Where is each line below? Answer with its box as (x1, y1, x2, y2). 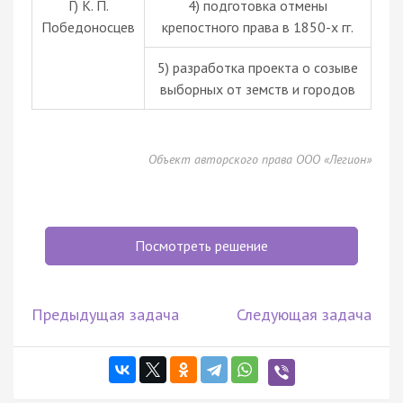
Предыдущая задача (31, 303, 179, 325)
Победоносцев (41, 17, 135, 36)
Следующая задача (237, 303, 372, 325)
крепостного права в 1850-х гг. (162, 17, 354, 36)
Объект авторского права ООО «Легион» (148, 150, 372, 167)
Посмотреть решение (135, 236, 268, 255)
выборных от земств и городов (160, 79, 355, 98)
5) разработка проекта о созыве (157, 58, 358, 76)
